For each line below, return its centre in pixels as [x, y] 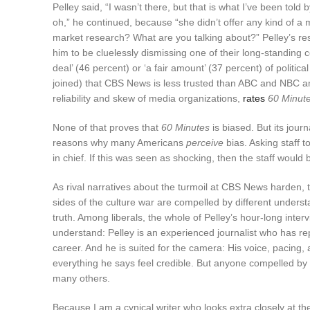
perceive [205, 142]
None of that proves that [107, 127]
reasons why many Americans [119, 142]
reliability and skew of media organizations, [148, 98]
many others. [81, 278]
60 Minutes [185, 127]
